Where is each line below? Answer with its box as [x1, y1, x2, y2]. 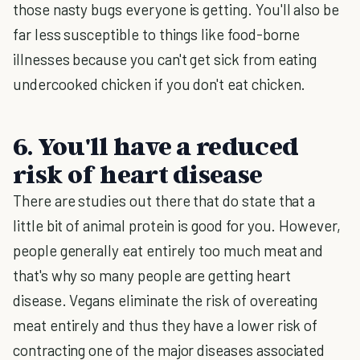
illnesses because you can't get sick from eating [13, 50, 317, 68]
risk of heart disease [13, 158, 263, 189]
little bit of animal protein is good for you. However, [13, 216, 341, 235]
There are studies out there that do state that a [13, 191, 316, 210]
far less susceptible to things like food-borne [13, 25, 301, 43]
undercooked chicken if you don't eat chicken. [13, 75, 306, 93]
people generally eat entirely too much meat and [13, 241, 324, 260]
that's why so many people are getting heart [13, 266, 291, 284]
